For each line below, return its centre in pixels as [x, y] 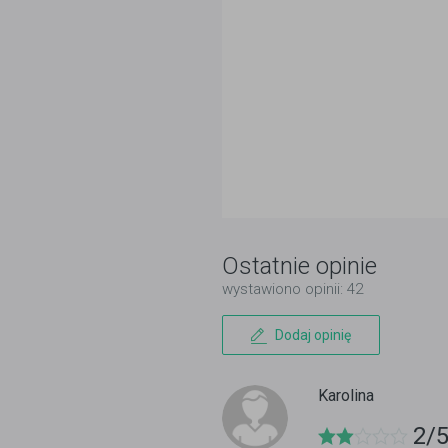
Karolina [346, 395]
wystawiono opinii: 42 [292, 289]
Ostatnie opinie [299, 266]
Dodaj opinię [313, 335]
